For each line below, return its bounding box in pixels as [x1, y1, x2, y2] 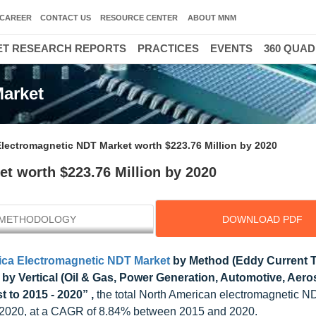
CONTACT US [40, 13, 91, 22]
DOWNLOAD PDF [221, 214, 303, 225]
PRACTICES [138, 42, 199, 54]
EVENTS [210, 42, 253, 54]
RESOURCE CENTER [100, 13, 178, 22]
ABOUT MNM [188, 13, 236, 22]
